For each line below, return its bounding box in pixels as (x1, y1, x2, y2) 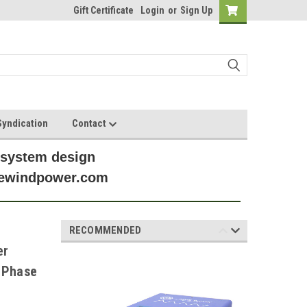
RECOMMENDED (69, 224, 142, 236)
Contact (72, 117, 108, 130)
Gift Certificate (73, 5, 134, 16)
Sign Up (180, 5, 212, 16)
